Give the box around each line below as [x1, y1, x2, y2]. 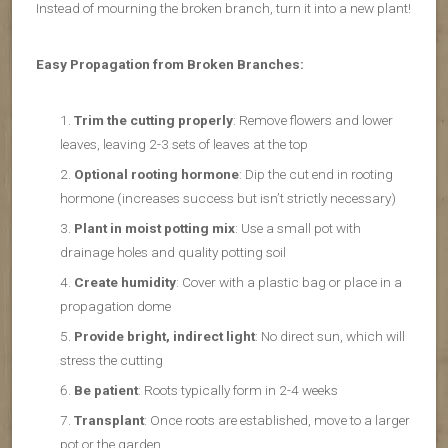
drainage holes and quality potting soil [60, 244, 286, 261]
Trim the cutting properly [74, 112, 233, 129]
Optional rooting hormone [74, 166, 239, 183]
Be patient [74, 382, 138, 399]
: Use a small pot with [235, 220, 361, 237]
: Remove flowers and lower [233, 112, 393, 129]
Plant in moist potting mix [74, 220, 235, 237]
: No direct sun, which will [255, 328, 405, 345]
